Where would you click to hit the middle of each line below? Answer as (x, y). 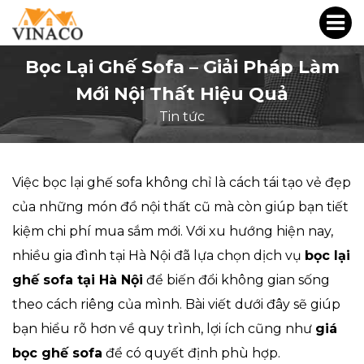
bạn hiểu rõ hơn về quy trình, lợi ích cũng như (164, 329)
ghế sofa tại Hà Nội (78, 280)
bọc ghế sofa (57, 353)
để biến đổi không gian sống (236, 280)
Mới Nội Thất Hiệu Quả (182, 94)
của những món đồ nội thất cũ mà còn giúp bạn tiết (180, 207)
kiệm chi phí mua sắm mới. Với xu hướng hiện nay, (173, 231)
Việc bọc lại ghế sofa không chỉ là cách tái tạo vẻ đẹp (182, 182)
